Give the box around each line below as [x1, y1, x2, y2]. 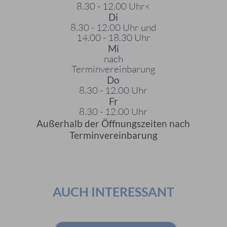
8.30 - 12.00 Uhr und [70, 21, 157, 33]
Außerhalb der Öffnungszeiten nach [36, 118, 191, 129]
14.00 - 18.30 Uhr [76, 31, 150, 44]
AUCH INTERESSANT [52, 184, 174, 199]
